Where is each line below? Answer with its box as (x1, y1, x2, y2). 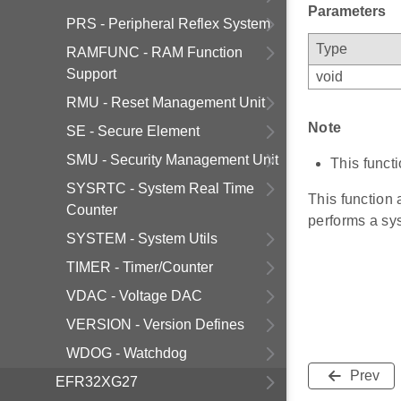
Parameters (308, 4, 386, 20)
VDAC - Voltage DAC (66, 288, 202, 303)
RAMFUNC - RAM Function (66, 45, 243, 60)
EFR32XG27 (55, 374, 138, 389)
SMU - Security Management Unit (66, 152, 278, 167)
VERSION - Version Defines (66, 317, 244, 332)
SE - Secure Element (66, 124, 200, 139)
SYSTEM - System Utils (66, 231, 218, 246)
